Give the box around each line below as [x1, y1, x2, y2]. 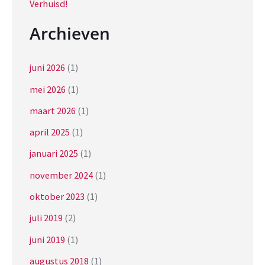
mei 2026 [30, 83, 66, 95]
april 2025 [30, 126, 70, 138]
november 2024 [30, 169, 93, 181]
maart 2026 [30, 104, 76, 117]
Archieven [30, 22, 110, 45]
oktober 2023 [30, 190, 85, 203]
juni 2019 [30, 233, 65, 245]
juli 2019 [30, 212, 63, 224]
